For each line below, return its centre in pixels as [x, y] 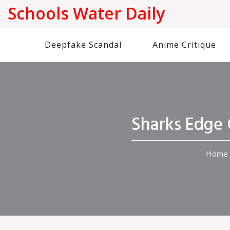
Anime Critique [184, 45]
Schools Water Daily [86, 13]
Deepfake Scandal [83, 45]
